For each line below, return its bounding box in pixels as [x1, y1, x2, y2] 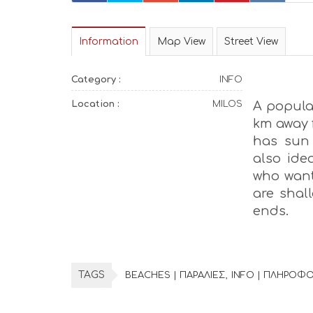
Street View [224, 36, 278, 47]
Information [79, 36, 138, 47]
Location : [71, 99, 119, 109]
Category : [71, 75, 121, 85]
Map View [157, 36, 205, 47]
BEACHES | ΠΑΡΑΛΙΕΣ [125, 270, 225, 280]
